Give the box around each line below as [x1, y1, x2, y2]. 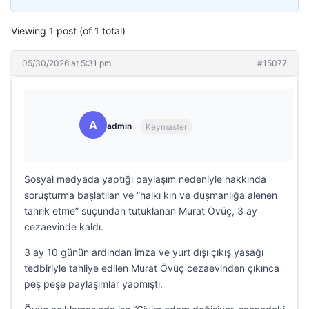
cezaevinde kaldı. [24, 221, 103, 232]
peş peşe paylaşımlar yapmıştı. [24, 278, 163, 290]
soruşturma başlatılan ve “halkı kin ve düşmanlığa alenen [24, 189, 277, 201]
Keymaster [146, 121, 187, 132]
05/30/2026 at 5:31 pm [22, 58, 111, 68]
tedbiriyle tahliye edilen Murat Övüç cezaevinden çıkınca [24, 262, 279, 274]
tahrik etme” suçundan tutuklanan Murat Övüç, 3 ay [24, 205, 257, 217]
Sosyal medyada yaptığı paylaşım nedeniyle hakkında [24, 173, 266, 185]
